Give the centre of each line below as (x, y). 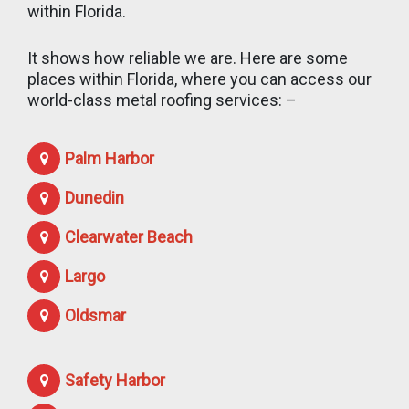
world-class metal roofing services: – (162, 100)
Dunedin (94, 197)
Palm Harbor (110, 158)
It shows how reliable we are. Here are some (188, 58)
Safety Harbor (115, 380)
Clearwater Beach (129, 236)
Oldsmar (95, 315)
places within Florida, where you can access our (199, 79)
